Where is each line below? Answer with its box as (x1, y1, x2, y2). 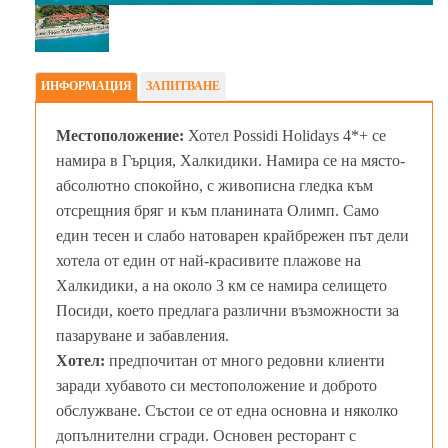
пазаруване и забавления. (56, 326, 229, 344)
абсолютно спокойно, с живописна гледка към (56, 176, 373, 194)
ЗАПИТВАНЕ (146, 78, 220, 93)
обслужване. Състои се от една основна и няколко (56, 401, 398, 419)
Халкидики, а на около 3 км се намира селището (56, 276, 387, 294)
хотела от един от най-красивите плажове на (56, 251, 361, 269)
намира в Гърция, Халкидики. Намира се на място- (56, 151, 405, 169)
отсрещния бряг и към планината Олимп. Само (56, 201, 379, 219)
